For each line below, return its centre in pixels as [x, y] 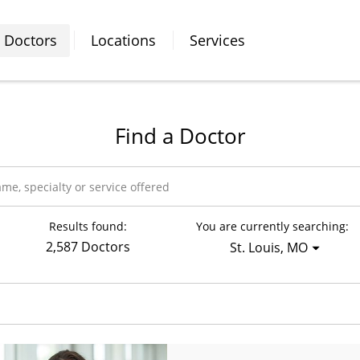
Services [217, 40]
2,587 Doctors [88, 247]
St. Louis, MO [268, 247]
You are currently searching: [272, 226]
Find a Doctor [180, 136]
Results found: [88, 226]
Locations [123, 40]
